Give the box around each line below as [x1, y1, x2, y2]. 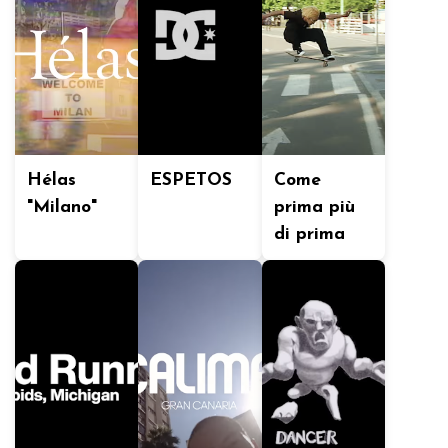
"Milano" [27, 199, 97, 216]
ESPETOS [150, 172, 233, 189]
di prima [273, 226, 345, 243]
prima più [273, 199, 355, 216]
